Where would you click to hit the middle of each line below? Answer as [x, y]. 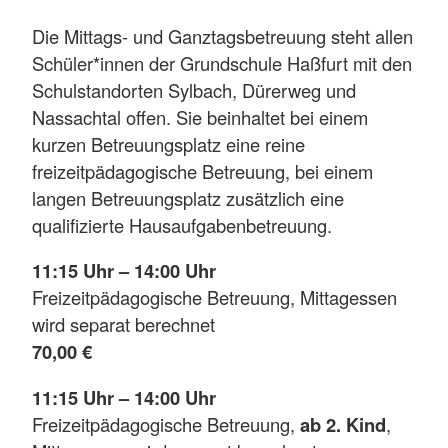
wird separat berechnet [123, 324]
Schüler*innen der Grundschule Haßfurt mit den [222, 62]
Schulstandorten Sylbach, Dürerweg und [194, 89]
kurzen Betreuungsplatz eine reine [168, 143]
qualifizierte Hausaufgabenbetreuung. [184, 224]
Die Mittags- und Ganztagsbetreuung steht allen [222, 35]
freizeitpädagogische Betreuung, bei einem [202, 170]
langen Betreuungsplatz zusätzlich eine [188, 197]
